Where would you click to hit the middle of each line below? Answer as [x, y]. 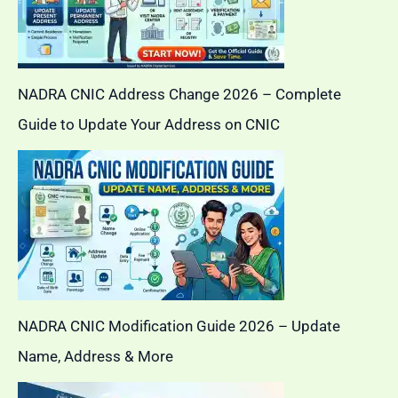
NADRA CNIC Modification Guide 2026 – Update [179, 326]
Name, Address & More [96, 356]
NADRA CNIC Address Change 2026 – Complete [179, 94]
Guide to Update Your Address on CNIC [149, 124]
